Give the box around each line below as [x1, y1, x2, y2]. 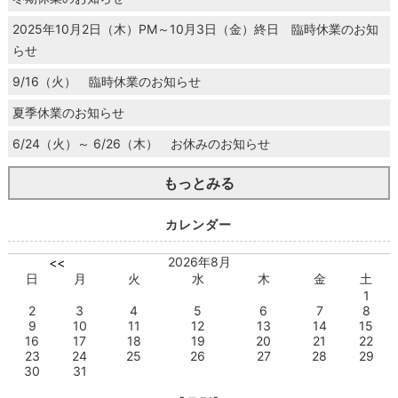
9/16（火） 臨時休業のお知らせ [12, 74, 201, 90]
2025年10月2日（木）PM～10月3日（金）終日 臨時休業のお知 [12, 21, 378, 37]
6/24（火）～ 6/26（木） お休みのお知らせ [12, 136, 270, 152]
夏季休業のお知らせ [12, 105, 124, 121]
